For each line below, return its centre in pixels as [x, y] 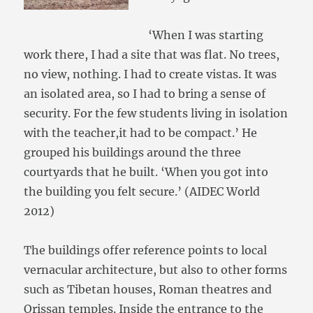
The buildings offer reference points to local [146, 250]
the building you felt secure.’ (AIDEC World [142, 192]
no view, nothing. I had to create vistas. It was [151, 74]
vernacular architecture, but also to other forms [156, 270]
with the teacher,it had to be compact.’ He [141, 133]
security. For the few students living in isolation [156, 114]
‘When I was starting [206, 35]
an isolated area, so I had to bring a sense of [145, 94]
